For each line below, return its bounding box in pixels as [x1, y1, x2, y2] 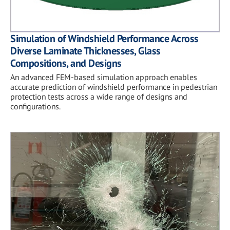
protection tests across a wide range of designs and [10, 91, 187, 102]
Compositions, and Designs [10, 56, 122, 70]
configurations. [10, 101, 61, 111]
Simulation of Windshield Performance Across [10, 31, 199, 45]
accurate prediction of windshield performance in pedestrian [10, 81, 217, 92]
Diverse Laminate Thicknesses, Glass [10, 44, 161, 57]
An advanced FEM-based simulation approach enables [10, 71, 197, 82]
